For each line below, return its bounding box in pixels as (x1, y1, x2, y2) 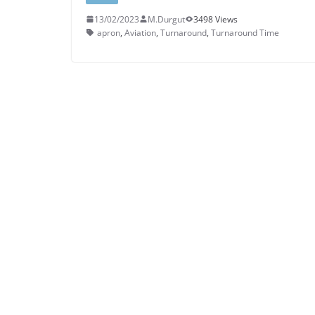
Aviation (124, 26, 156, 39)
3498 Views (193, 13, 238, 25)
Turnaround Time (211, 26, 279, 39)
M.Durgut (148, 13, 185, 25)
